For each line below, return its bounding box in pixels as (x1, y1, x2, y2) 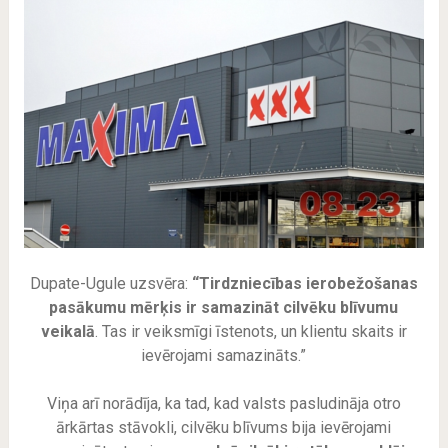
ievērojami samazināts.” (141, 346, 307, 366)
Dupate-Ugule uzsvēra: (29, 274, 192, 294)
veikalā (40, 322, 95, 342)
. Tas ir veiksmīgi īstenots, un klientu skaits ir (94, 322, 407, 342)
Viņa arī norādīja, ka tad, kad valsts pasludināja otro (46, 394, 401, 414)
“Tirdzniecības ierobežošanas (191, 274, 418, 294)
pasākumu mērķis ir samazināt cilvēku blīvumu (49, 298, 399, 318)
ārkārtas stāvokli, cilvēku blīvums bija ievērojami (56, 418, 392, 438)
